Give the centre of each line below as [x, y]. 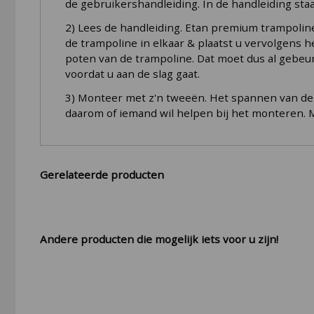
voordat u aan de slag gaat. [132, 73]
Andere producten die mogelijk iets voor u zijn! [159, 239]
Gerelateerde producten [102, 174]
